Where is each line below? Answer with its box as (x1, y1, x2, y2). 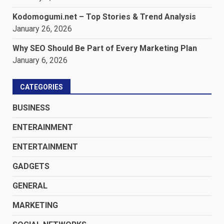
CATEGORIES (20, 83, 63, 91)
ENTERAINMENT (12, 122, 73, 132)
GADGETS (12, 161, 49, 171)
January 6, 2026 (12, 55, 67, 65)
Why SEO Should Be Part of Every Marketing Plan (12, 43, 197, 53)
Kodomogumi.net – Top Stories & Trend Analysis (12, 12, 196, 22)
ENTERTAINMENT (12, 142, 78, 152)
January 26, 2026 (12, 24, 72, 34)
